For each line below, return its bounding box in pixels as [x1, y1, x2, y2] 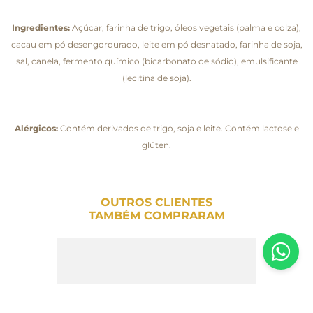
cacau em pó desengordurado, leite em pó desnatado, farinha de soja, [10, 38, 303, 50]
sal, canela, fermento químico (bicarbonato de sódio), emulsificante [15, 55, 298, 66]
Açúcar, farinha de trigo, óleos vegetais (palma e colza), [70, 22, 301, 33]
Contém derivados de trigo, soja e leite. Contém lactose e [57, 122, 299, 133]
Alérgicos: [14, 122, 58, 133]
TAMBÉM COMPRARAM [88, 208, 225, 222]
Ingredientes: [12, 22, 70, 33]
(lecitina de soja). [122, 72, 191, 83]
